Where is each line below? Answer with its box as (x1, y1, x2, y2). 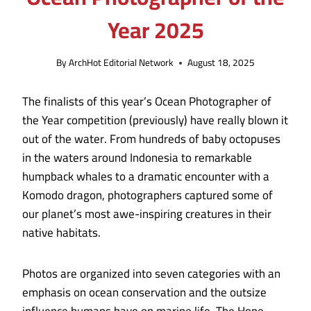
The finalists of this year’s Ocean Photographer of (22, 90, 271, 113)
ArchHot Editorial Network (69, 53, 174, 72)
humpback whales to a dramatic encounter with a (22, 165, 269, 188)
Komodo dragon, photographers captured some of (22, 184, 273, 207)
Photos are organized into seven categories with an (22, 262, 280, 285)
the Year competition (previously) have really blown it (22, 109, 288, 132)
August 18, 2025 (187, 53, 255, 72)
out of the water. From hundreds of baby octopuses (22, 128, 280, 151)
